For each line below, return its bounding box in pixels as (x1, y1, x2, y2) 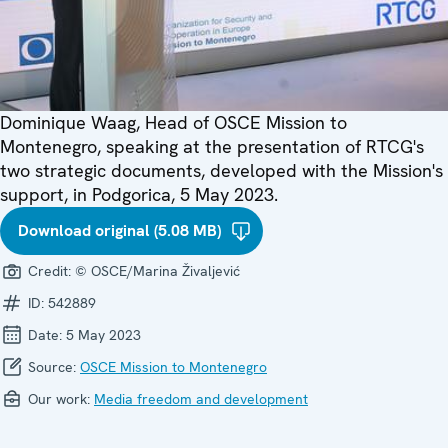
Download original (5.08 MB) (18, 219, 221, 241)
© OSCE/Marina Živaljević (75, 261, 240, 280)
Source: (24, 357, 80, 376)
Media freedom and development (94, 389, 308, 408)
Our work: (24, 389, 94, 408)
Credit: (24, 261, 75, 280)
